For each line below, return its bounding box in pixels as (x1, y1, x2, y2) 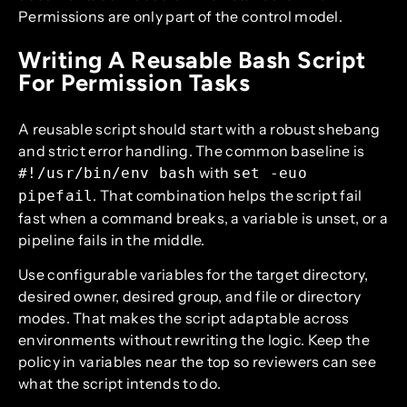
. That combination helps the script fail (93, 185, 362, 204)
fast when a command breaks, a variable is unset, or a (18, 208, 388, 227)
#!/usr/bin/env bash (18, 164, 196, 182)
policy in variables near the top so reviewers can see (18, 352, 376, 372)
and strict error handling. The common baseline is (18, 141, 365, 160)
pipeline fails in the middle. (18, 230, 205, 249)
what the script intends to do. (18, 374, 222, 393)
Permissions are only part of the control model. (18, 6, 343, 25)
